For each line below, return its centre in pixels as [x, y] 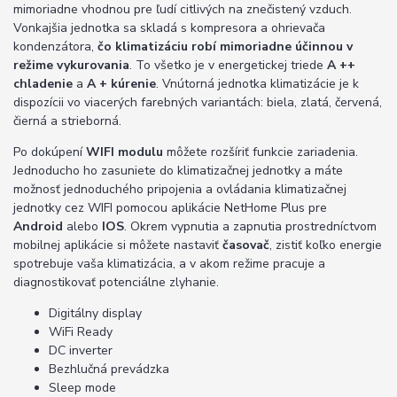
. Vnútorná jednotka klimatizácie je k [257, 84]
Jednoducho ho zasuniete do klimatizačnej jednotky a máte [178, 171]
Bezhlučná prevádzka [109, 370]
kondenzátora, [55, 47]
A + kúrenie [121, 84]
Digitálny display [95, 314]
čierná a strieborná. [67, 121]
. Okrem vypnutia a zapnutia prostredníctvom [250, 227]
